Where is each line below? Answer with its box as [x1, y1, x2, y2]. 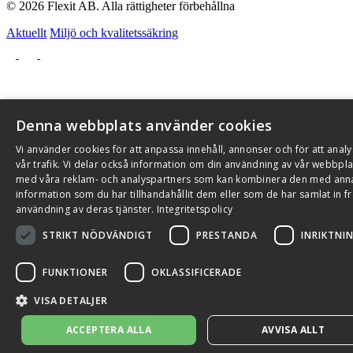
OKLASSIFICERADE [151, 265, 242, 279]
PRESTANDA [196, 228, 258, 242]
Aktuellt [6, 26, 46, 40]
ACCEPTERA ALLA [65, 323, 152, 336]
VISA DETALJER [34, 294, 108, 307]
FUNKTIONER [43, 265, 108, 279]
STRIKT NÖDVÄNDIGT [43, 228, 153, 242]
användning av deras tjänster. [16, 203, 158, 216]
